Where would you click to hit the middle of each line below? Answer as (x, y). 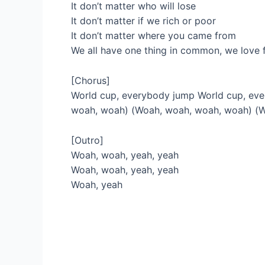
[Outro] (87, 140)
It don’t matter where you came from (153, 36)
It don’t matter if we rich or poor (143, 21)
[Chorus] (91, 80)
